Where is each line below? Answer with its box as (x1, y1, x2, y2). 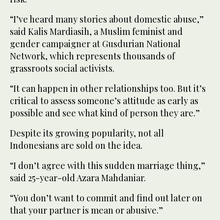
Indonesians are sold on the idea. (10, 139, 142, 152)
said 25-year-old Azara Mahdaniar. (10, 172, 146, 184)
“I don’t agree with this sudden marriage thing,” (10, 160, 205, 172)
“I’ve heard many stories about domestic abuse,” (10, 13, 204, 26)
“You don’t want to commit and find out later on (10, 192, 202, 204)
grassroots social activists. (10, 62, 114, 75)
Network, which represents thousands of (10, 50, 175, 62)
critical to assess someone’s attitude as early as (10, 95, 198, 107)
